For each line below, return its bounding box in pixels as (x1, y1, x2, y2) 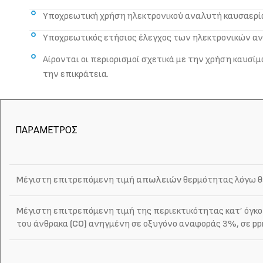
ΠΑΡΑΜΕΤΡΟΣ (15, 124, 77, 136)
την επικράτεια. (42, 68, 109, 80)
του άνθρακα (16, 218, 70, 230)
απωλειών (136, 174, 181, 186)
